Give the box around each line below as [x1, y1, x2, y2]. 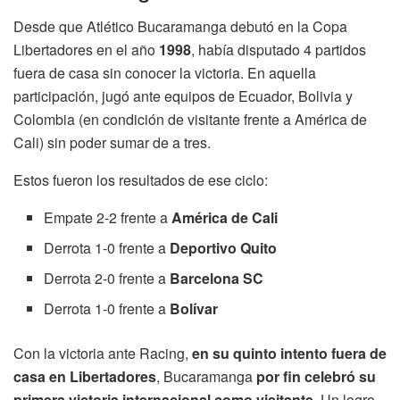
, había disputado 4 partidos [191, 39, 366, 61]
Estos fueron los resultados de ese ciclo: [13, 170, 268, 191]
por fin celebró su [256, 366, 376, 387]
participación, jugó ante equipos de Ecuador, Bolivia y [13, 86, 353, 107]
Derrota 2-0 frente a [44, 268, 171, 289]
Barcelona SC [170, 268, 264, 289]
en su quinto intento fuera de [192, 343, 387, 364]
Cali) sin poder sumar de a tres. [13, 132, 211, 154]
